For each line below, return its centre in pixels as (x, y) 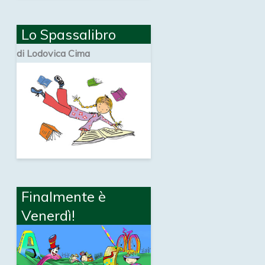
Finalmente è (64, 196)
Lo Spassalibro (69, 34)
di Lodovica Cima (53, 53)
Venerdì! (48, 215)
